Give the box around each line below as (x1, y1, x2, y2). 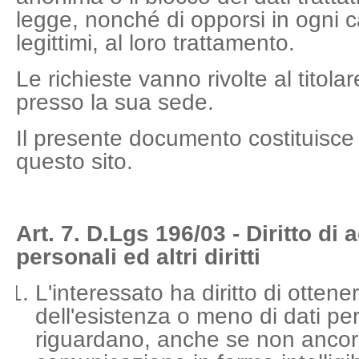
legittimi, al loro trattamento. (16, 30, 295, 55)
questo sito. (16, 149, 133, 174)
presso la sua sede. (16, 90, 214, 115)
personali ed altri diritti (16, 244, 260, 269)
